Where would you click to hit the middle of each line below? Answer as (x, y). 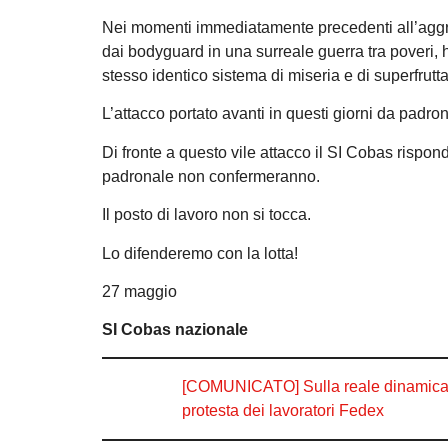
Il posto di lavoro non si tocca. (206, 215)
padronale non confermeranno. (211, 176)
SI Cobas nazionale (175, 330)
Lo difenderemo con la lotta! (200, 253)
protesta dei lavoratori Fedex (283, 410)
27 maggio (139, 291)
